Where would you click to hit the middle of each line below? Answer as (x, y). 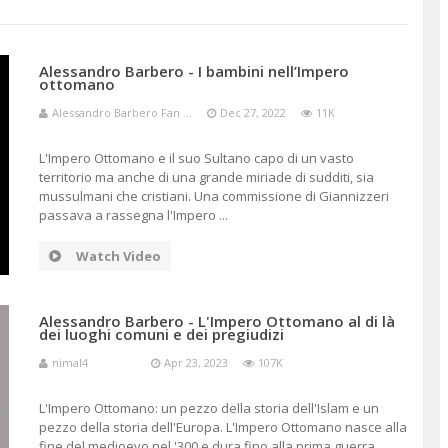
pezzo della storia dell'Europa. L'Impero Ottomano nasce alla (222, 427)
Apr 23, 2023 (195, 362)
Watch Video (118, 256)
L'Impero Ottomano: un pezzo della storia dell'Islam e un (208, 408)
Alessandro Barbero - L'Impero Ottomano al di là (216, 321)
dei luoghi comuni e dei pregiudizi (161, 334)
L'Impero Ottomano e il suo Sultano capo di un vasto (196, 158)
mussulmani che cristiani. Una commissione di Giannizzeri (213, 196)
